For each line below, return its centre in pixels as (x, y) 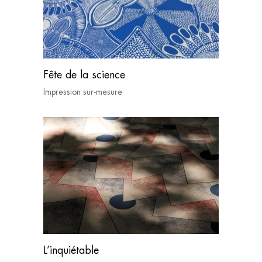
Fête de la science (84, 75)
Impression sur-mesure (83, 92)
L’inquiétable (71, 250)
